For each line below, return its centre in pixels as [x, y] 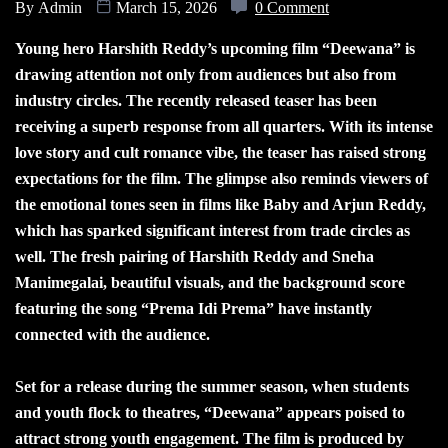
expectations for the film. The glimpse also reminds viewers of [221, 179]
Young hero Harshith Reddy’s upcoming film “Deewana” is [215, 49]
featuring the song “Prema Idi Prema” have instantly [193, 309]
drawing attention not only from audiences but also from [205, 75]
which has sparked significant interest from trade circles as [212, 231]
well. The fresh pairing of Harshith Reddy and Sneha [194, 257]
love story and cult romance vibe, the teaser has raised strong [220, 153]
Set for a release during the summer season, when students [212, 387]
